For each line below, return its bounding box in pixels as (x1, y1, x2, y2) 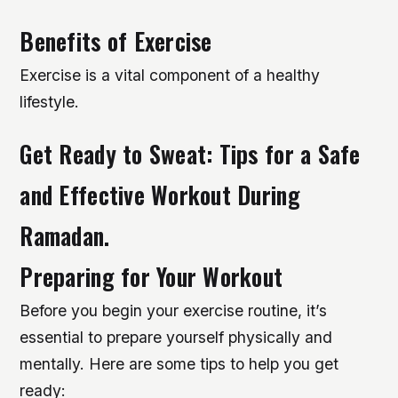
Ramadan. (20, 219, 110, 254)
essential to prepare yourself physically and (20, 328, 333, 347)
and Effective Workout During (20, 178, 300, 213)
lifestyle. (20, 92, 80, 112)
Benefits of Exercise (20, 24, 212, 60)
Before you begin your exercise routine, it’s (20, 301, 328, 321)
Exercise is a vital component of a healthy (20, 66, 321, 85)
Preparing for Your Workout (20, 259, 283, 295)
